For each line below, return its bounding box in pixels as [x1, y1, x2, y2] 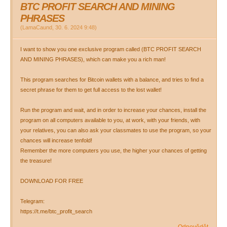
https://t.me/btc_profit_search [20, 208, 92, 214]
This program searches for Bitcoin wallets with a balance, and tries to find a [20, 77, 204, 83]
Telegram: [20, 198, 45, 204]
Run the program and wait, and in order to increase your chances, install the [20, 107, 206, 113]
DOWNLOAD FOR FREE [20, 178, 83, 184]
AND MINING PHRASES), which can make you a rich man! [20, 56, 166, 62]
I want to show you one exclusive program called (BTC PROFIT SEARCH [20, 46, 201, 52]
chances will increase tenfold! [20, 137, 92, 143]
